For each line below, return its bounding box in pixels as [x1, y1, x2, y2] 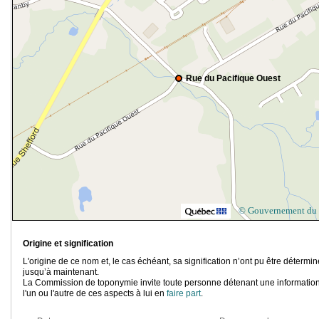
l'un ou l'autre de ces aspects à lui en [23, 288, 167, 299]
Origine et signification [23, 239, 113, 249]
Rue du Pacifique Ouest [186, 73, 281, 84]
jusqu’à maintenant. [23, 267, 99, 278]
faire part [167, 288, 201, 299]
